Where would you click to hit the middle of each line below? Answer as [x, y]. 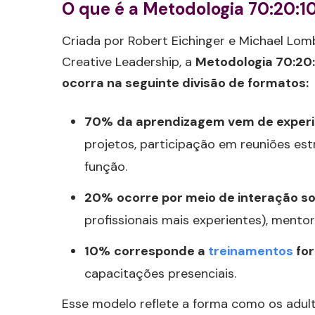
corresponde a [161, 251]
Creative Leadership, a [129, 62]
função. [106, 167]
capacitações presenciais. [160, 274]
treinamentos [251, 251]
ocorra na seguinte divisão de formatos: [185, 83]
